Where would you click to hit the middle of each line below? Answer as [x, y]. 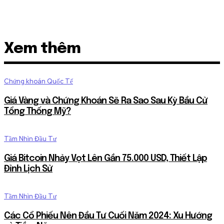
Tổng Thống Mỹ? [37, 111]
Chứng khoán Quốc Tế [38, 81]
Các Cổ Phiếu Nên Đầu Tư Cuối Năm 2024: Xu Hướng [108, 216]
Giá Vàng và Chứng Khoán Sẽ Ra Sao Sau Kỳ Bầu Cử [106, 101]
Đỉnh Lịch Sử [28, 169]
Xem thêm [42, 48]
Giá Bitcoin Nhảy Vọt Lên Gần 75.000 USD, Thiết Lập [105, 158]
